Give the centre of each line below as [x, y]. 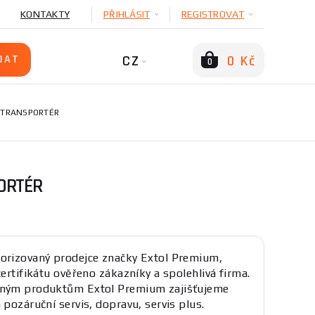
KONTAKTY [45, 14]
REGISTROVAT [213, 14]
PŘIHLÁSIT [127, 14]
